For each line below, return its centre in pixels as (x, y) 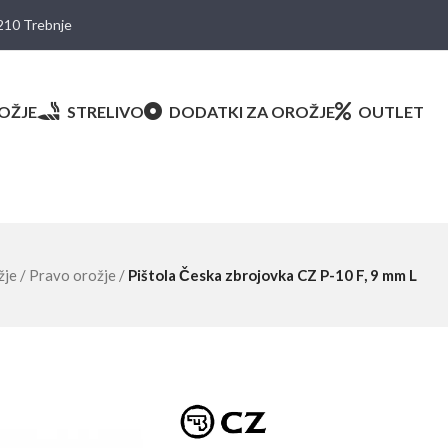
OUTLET (391, 111)
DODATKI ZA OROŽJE (252, 111)
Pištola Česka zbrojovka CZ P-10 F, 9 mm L (272, 275)
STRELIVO (106, 111)
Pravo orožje (73, 275)
